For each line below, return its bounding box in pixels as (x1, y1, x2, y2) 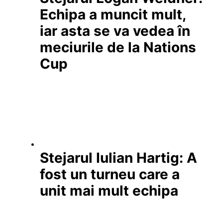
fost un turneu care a (40, 166, 180, 183)
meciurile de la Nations (40, 39, 196, 56)
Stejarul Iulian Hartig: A (40, 149, 197, 167)
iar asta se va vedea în (40, 22, 190, 40)
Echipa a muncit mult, (40, 6, 186, 23)
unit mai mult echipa (40, 182, 178, 200)
